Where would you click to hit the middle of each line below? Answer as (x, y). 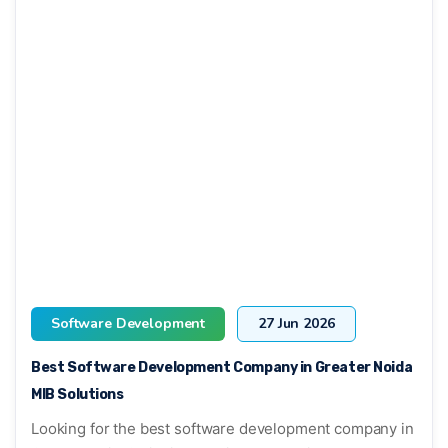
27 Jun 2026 (296, 323)
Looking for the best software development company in (222, 428)
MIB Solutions (77, 394)
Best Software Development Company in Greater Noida (222, 367)
